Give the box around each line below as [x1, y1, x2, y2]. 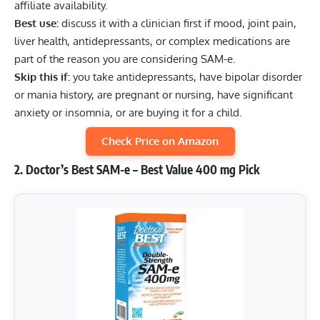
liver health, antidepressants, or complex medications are [14, 34, 290, 49]
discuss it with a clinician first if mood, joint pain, [59, 16, 296, 31]
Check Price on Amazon [101, 134, 219, 148]
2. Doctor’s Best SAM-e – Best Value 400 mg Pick [14, 161, 260, 177]
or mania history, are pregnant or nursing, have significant [14, 88, 293, 102]
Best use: [14, 16, 59, 31]
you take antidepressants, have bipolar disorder [70, 70, 302, 84]
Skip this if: [14, 70, 70, 84]
